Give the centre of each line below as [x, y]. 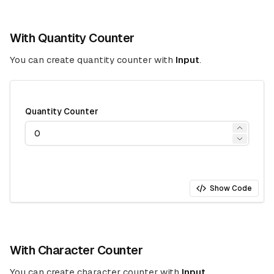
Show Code [231, 188]
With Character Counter [76, 250]
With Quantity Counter [72, 38]
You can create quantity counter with [93, 60]
